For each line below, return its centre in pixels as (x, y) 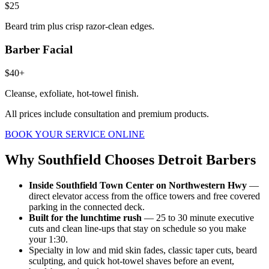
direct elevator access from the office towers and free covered (144, 196)
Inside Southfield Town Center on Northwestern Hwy (138, 185)
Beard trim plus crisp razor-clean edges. (80, 26)
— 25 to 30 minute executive (198, 217)
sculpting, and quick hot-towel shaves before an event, (131, 261)
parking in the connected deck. (87, 207)
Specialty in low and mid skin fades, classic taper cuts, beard (143, 250)
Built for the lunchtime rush (85, 217)
